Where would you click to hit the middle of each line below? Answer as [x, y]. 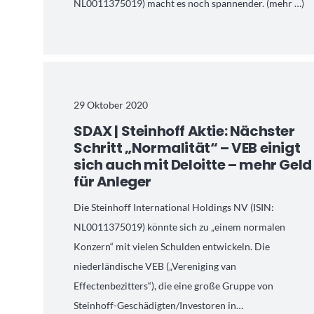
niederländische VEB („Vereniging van [155, 266]
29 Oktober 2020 [111, 104]
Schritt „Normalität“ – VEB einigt [187, 148]
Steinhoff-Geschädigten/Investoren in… [159, 306]
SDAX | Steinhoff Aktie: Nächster [184, 131]
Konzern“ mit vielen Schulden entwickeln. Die [172, 247]
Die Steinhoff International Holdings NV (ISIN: [174, 207]
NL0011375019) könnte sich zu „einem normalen [180, 227]
